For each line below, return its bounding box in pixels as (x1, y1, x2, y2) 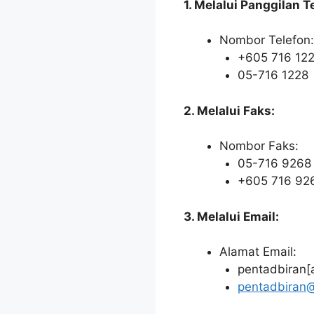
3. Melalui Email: (184, 209, 279, 224)
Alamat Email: (219, 245, 296, 259)
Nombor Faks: (219, 139, 299, 153)
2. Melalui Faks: (184, 103, 275, 118)
